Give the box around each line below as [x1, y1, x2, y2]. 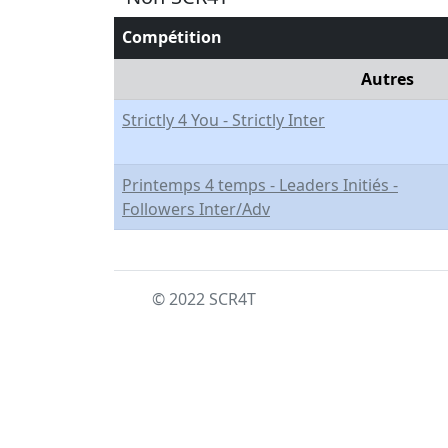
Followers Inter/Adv [122, 198, 270, 220]
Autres [360, 68, 414, 90]
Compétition [122, 26, 222, 48]
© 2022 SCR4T [152, 288, 256, 310]
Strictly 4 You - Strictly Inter [122, 109, 325, 131]
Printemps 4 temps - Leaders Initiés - [122, 174, 398, 196]
